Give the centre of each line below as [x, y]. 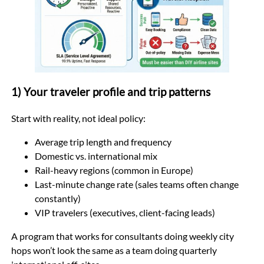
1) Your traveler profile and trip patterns [110, 92]
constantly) [57, 198]
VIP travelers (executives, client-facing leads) [125, 212]
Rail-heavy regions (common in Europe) [114, 170]
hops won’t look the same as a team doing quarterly [114, 250]
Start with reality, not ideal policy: [78, 118]
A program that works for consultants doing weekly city [122, 236]
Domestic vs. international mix [96, 156]
